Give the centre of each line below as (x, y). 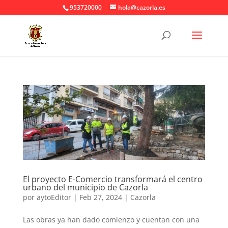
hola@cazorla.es (141, 7)
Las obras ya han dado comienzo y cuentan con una (111, 220)
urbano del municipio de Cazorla (85, 188)
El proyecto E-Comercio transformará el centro (112, 179)
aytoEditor (54, 197)
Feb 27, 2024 (101, 197)
